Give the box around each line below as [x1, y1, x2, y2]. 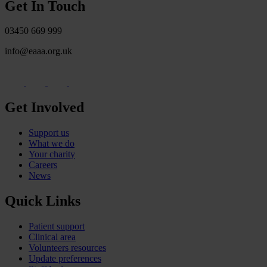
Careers [29, 160, 57, 170]
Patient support [29, 221, 85, 232]
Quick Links [5, 193, 80, 209]
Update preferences [29, 253, 101, 264]
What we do [29, 138, 74, 149]
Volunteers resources [29, 243, 106, 253]
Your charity [29, 149, 75, 160]
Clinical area [29, 232, 76, 243]
